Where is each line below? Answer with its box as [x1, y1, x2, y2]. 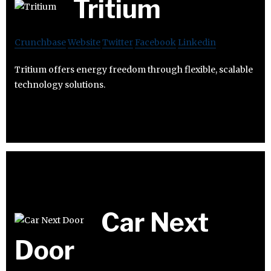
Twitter [102, 36, 133, 48]
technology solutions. [15, 79, 105, 90]
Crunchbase [15, 36, 66, 48]
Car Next [101, 207, 209, 238]
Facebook [135, 36, 176, 48]
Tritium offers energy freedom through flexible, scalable [15, 64, 253, 75]
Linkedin [178, 36, 216, 48]
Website [68, 36, 100, 48]
